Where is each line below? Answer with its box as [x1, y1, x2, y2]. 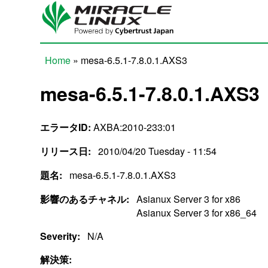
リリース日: [40, 144, 94, 158]
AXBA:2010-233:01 [91, 120, 176, 134]
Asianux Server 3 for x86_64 [136, 205, 257, 220]
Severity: [40, 229, 83, 243]
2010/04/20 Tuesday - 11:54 [98, 144, 217, 158]
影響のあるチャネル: [40, 191, 132, 206]
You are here [40, 65, 126, 86]
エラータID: [40, 120, 92, 134]
